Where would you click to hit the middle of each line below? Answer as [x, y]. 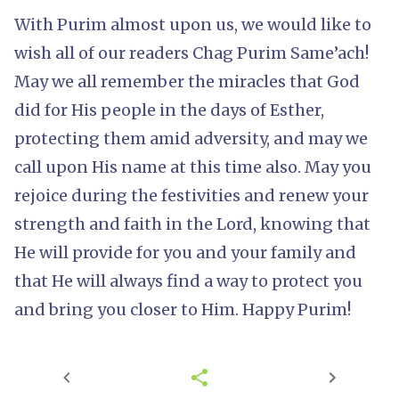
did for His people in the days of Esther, [169, 110]
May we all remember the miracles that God [187, 81]
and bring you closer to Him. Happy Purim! [183, 309]
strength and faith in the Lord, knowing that [192, 224]
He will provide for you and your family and [185, 252]
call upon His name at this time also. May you [193, 167]
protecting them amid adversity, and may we [191, 138]
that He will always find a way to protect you [188, 281]
